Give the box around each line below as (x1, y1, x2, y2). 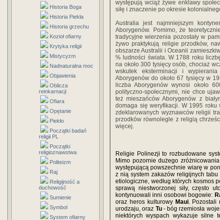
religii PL (39, 134, 58, 139)
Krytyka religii (50, 43, 82, 49)
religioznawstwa (39, 149, 77, 155)
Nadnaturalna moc (50, 63, 93, 69)
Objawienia (50, 73, 76, 79)
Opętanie (50, 108, 71, 114)
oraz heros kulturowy (115, 198, 175, 205)
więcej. (115, 123, 134, 130)
